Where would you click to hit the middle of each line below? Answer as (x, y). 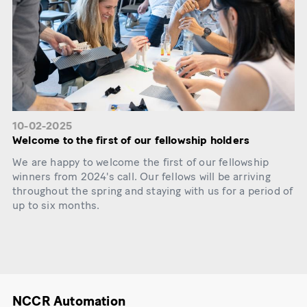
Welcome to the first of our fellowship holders (131, 140)
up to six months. (56, 206)
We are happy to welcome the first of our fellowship (141, 162)
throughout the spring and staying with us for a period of (153, 191)
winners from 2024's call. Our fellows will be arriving (142, 177)
